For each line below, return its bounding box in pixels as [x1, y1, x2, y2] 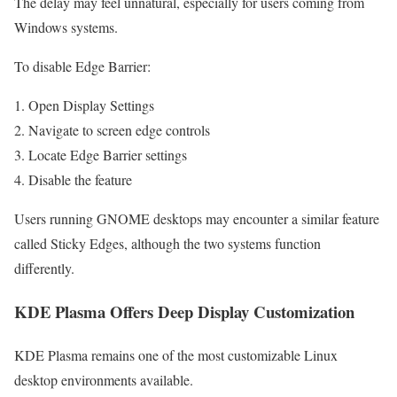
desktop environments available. [14, 370, 193, 389]
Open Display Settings [28, 96, 154, 115]
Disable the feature [28, 170, 132, 190]
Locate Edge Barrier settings [28, 145, 187, 165]
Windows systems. [14, 18, 118, 37]
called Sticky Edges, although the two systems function [14, 234, 321, 253]
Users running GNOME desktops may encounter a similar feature [14, 209, 379, 229]
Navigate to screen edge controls [28, 121, 210, 140]
